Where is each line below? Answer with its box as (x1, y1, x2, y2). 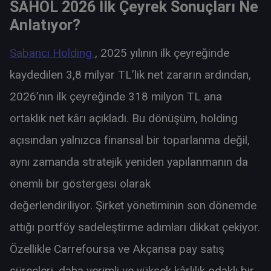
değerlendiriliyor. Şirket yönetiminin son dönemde (10, 198, 256, 212)
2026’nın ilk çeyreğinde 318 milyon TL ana (10, 89, 222, 103)
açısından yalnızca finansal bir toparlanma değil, (10, 132, 250, 147)
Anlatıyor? (10, 16, 80, 34)
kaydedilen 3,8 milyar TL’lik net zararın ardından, (10, 67, 251, 82)
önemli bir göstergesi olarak (10, 176, 151, 191)
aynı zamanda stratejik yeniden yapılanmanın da (10, 154, 248, 169)
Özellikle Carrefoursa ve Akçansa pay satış (10, 241, 224, 256)
